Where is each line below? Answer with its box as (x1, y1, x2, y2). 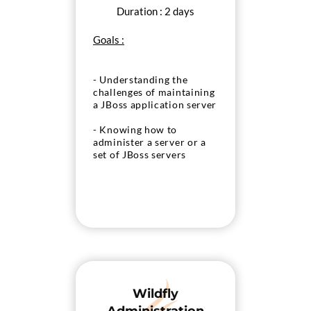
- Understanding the (93, 74, 188, 85)
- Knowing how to (93, 124, 178, 135)
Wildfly (133, 286, 178, 301)
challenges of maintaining (93, 87, 215, 98)
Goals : (93, 33, 124, 46)
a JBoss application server (93, 99, 217, 110)
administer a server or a (93, 137, 206, 148)
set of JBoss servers (93, 149, 186, 160)
